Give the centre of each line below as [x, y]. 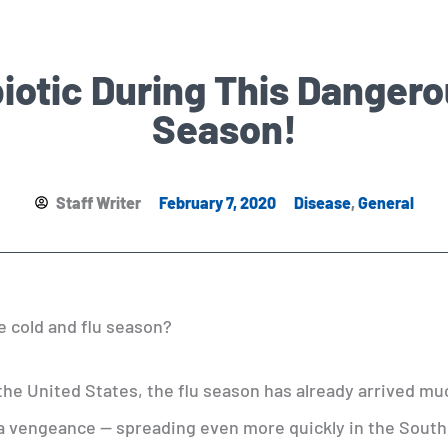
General [385, 202]
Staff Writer [98, 202]
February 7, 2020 [217, 202]
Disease [322, 202]
